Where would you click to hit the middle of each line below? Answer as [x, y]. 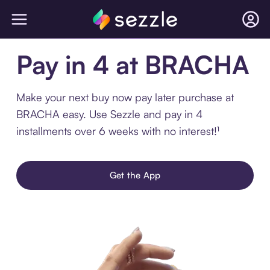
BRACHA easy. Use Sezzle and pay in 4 [109, 114]
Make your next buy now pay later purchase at [125, 97]
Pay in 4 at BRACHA [133, 64]
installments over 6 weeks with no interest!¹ [118, 131]
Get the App [135, 175]
